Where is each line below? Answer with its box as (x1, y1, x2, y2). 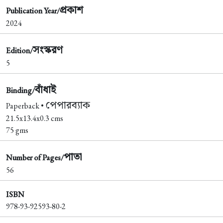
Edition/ (6, 45, 33, 56)
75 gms (6, 125, 28, 136)
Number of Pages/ (6, 152, 64, 163)
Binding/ (6, 85, 35, 96)
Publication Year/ (6, 5, 60, 16)
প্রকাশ (60, 3, 83, 17)
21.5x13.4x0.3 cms (6, 113, 63, 124)
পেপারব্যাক (45, 98, 90, 112)
